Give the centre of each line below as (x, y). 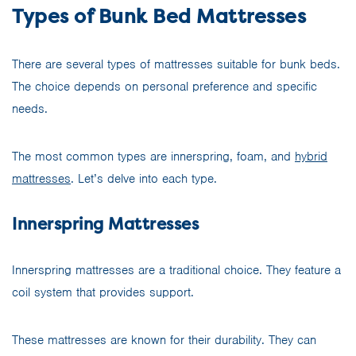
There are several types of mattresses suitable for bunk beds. (176, 64)
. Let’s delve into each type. (144, 178)
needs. (30, 108)
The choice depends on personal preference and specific (164, 86)
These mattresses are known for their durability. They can (164, 340)
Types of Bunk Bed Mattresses (159, 16)
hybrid (311, 156)
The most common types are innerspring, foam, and (153, 156)
